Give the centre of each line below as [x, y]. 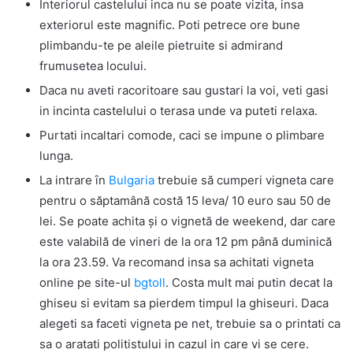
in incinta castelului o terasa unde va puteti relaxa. [178, 110]
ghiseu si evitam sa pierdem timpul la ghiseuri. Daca [184, 303]
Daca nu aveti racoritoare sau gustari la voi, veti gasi [184, 90]
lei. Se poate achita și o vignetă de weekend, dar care [188, 221]
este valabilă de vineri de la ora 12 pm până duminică [186, 241]
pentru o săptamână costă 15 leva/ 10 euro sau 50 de [185, 200]
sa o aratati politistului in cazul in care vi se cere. [174, 344]
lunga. [56, 155]
